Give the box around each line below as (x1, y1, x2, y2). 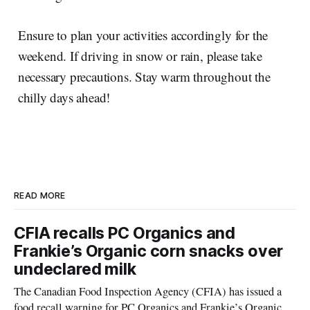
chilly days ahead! (17, 88, 111, 106)
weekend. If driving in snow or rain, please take (17, 46, 262, 64)
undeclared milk (14, 259, 136, 279)
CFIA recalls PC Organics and (14, 224, 236, 243)
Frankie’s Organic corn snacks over (14, 241, 284, 261)
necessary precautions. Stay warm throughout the (17, 67, 271, 85)
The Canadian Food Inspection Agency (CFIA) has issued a (14, 284, 282, 299)
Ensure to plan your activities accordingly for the (17, 26, 268, 44)
